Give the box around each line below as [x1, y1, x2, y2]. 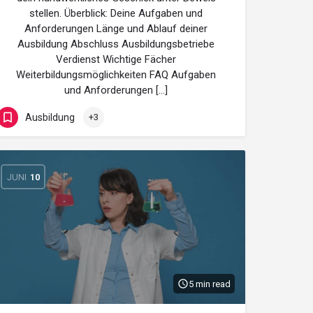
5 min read [189, 278, 231, 289]
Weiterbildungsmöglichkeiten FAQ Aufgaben [16, 68, 216, 81]
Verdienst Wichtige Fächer [56, 53, 176, 66]
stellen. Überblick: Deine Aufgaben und [29, 7, 203, 20]
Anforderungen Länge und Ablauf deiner [24, 22, 208, 35]
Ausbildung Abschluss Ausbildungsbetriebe [17, 38, 214, 50]
